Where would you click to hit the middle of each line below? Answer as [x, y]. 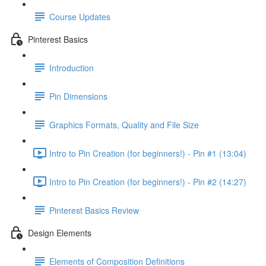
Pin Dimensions [78, 96]
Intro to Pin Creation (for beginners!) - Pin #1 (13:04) [148, 153]
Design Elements [60, 232]
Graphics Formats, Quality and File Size [124, 124]
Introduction [72, 67]
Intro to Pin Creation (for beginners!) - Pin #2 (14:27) [148, 181]
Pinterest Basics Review [94, 210]
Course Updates [80, 16]
